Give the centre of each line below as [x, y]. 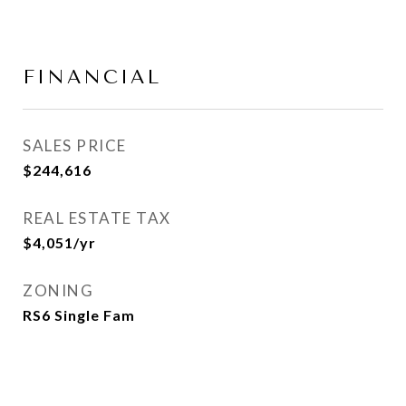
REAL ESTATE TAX [97, 218]
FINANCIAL [92, 77]
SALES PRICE [75, 145]
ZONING [58, 290]
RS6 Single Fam [79, 315]
